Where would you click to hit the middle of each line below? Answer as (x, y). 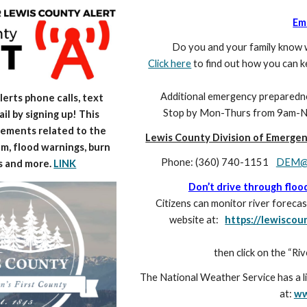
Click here (170, 63)
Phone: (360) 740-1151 (216, 162)
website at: (197, 220)
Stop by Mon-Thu (203, 113)
